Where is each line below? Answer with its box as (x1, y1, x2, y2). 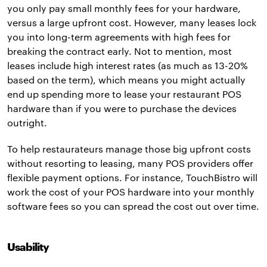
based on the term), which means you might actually (7, 73, 246, 85)
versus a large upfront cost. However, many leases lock (7, 16, 256, 28)
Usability (7, 240, 49, 253)
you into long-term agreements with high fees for (7, 30, 231, 42)
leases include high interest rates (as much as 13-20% (7, 59, 248, 71)
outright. (7, 116, 47, 128)
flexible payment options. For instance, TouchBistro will (7, 171, 257, 183)
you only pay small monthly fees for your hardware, (7, 2, 241, 14)
